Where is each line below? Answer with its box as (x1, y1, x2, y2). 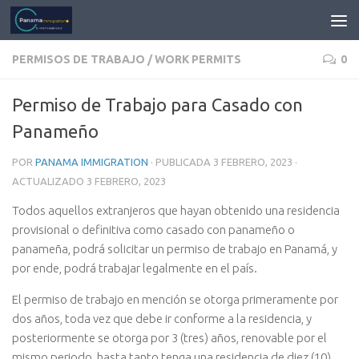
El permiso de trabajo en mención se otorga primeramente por (12, 292, 338, 306)
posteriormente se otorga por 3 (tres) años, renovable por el (12, 331, 327, 345)
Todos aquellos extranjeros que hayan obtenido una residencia (12, 204, 340, 217)
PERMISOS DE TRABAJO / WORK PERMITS (12, 53, 241, 66)
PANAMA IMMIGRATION (35, 156, 148, 167)
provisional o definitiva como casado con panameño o (12, 223, 295, 236)
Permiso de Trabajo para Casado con (12, 95, 303, 115)
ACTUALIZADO (12, 175, 87, 187)
